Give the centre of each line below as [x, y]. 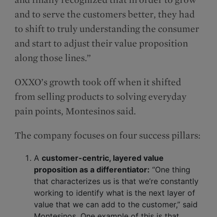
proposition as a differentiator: [92, 170]
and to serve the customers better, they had [105, 14]
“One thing [170, 170]
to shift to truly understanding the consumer [107, 29]
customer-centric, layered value [103, 158]
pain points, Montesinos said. [76, 111]
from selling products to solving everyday [101, 97]
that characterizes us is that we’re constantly [116, 181]
